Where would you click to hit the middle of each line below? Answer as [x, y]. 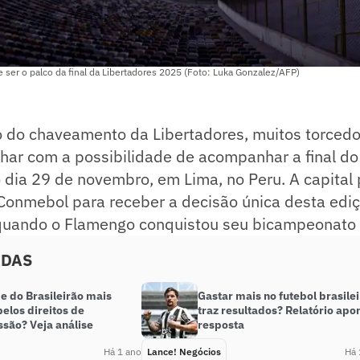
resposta [221, 325]
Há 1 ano [123, 352]
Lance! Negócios [184, 352]
